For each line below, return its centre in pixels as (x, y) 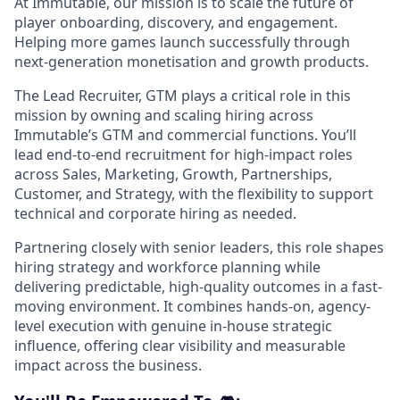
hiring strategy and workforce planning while (167, 267)
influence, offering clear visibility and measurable (180, 346)
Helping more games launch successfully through (182, 42)
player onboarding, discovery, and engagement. (176, 22)
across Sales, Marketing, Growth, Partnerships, (173, 174)
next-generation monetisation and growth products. (192, 62)
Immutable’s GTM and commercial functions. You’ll (185, 135)
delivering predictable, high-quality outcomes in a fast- (198, 287)
